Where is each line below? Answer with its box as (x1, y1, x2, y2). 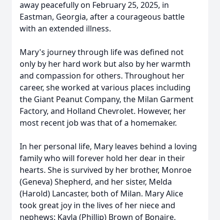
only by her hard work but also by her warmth (20, 58, 191, 69)
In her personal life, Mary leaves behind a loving (20, 141, 197, 152)
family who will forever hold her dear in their (20, 153, 185, 164)
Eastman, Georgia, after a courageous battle (20, 11, 185, 22)
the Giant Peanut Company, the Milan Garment (20, 94, 193, 105)
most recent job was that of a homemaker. (20, 117, 177, 128)
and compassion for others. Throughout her (20, 70, 185, 81)
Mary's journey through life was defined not (20, 47, 184, 57)
